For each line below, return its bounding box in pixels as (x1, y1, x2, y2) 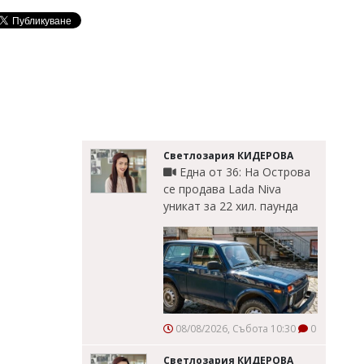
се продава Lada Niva (163, 181, 281, 197)
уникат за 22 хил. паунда (163, 198, 298, 214)
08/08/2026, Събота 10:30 (173, 321, 296, 336)
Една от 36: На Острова (176, 164, 310, 180)
